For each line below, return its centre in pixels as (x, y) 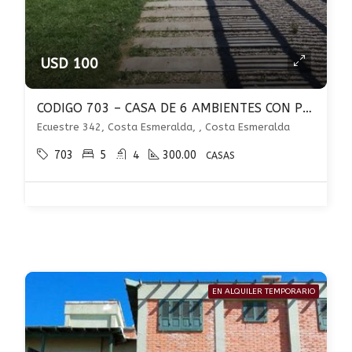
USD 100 (70, 64)
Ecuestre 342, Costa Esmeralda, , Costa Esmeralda (163, 127)
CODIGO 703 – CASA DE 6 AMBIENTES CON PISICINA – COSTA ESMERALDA (307, 108)
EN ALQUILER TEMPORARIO (264, 291)
